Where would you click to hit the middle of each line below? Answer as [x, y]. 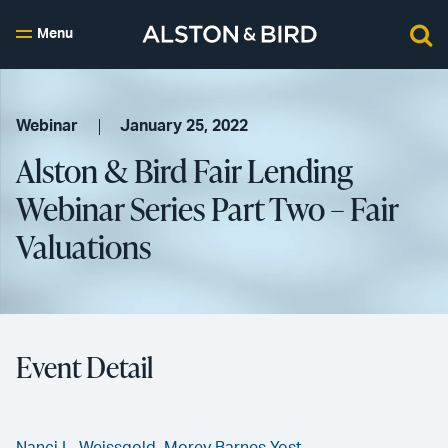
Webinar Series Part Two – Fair [207, 208]
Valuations [83, 246]
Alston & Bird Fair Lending [184, 170]
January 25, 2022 [184, 126]
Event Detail [84, 367]
